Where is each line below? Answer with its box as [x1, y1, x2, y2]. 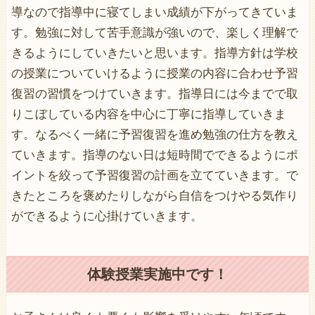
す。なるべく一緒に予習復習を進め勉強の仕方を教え [11, 127, 298, 141]
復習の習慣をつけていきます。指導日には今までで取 [11, 86, 298, 101]
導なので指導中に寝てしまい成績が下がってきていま [11, 5, 298, 19]
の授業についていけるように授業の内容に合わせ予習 [11, 66, 298, 80]
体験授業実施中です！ [86, 266, 228, 283]
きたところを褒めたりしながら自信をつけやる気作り [11, 188, 298, 202]
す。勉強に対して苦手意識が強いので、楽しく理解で [11, 25, 298, 39]
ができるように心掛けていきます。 [11, 209, 202, 223]
